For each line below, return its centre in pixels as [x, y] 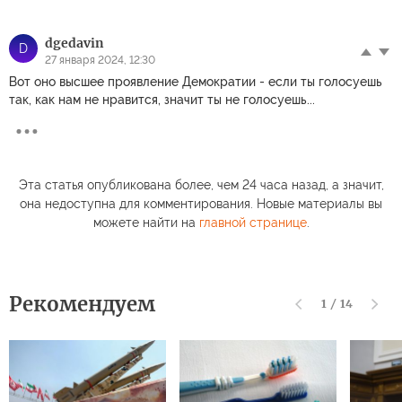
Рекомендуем [82, 304]
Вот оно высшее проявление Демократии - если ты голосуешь [196, 81]
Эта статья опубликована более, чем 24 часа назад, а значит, [201, 184]
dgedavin [74, 43]
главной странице [253, 222]
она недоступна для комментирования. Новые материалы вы [201, 203]
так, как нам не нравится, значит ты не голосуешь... [162, 99]
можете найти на [146, 222]
